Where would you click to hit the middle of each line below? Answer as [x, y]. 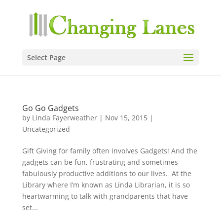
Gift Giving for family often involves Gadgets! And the [110, 151]
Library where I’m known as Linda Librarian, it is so [106, 185]
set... [30, 207]
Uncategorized [46, 129]
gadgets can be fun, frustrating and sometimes [100, 162]
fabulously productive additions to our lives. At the [107, 173]
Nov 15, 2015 [126, 118]
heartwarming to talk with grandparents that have [105, 196]
